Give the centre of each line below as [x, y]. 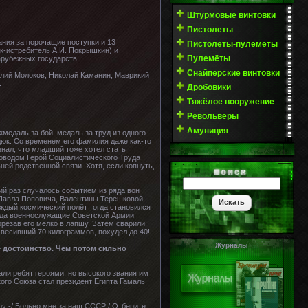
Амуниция [208, 131]
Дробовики [209, 87]
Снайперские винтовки [233, 73]
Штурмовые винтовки [231, 15]
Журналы [232, 245]
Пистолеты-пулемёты [232, 44]
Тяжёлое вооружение [231, 102]
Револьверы [213, 116]
